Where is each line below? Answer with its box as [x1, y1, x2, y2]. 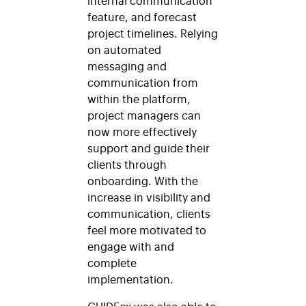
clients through [87, 156, 167, 171]
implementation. [87, 270, 173, 286]
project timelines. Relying [87, 25, 218, 40]
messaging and [87, 57, 167, 73]
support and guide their [87, 139, 210, 155]
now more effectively [87, 123, 197, 139]
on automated [87, 41, 161, 57]
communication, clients [87, 205, 210, 221]
